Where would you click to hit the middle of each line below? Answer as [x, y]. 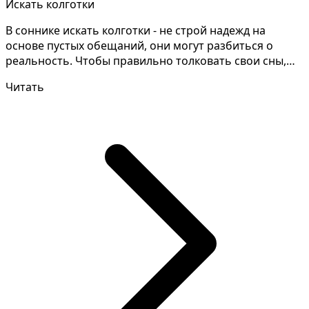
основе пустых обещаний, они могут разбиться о [139, 46]
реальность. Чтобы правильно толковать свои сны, [146, 61]
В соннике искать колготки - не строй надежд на [136, 31]
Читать [25, 87]
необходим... [40, 76]
